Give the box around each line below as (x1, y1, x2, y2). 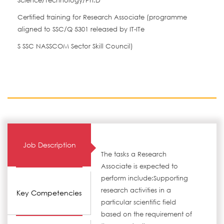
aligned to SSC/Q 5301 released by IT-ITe (17, 25, 144, 33)
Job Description (22, 140, 76, 149)
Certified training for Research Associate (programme (17, 13, 187, 21)
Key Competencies (16, 188, 82, 197)
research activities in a (101, 186, 171, 194)
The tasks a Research (101, 150, 167, 158)
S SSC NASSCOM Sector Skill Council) (17, 42, 133, 50)
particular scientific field (101, 198, 176, 206)
